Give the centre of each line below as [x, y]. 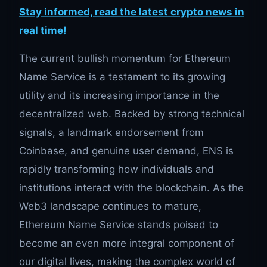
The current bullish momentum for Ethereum [125, 59]
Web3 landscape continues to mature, [110, 207]
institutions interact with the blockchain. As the [131, 188]
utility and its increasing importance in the [119, 96]
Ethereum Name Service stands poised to [119, 225]
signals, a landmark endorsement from [111, 133]
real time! [43, 31]
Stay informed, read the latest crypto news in [132, 12]
